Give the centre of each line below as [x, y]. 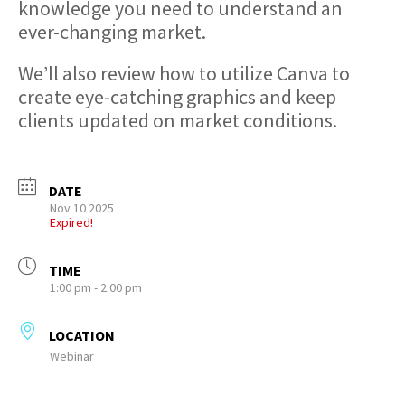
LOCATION [82, 335]
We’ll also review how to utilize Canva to [184, 73]
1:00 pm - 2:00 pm [96, 287]
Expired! [71, 222]
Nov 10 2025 [82, 208]
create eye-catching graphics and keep [177, 97]
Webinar [72, 356]
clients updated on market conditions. [178, 120]
